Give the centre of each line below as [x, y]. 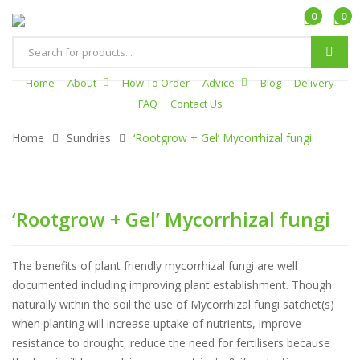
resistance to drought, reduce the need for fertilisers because [171, 343]
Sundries [89, 138]
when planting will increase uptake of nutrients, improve [157, 324]
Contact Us [196, 104]
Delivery [314, 83]
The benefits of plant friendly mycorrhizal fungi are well [155, 266]
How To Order [156, 83]
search [29, 80]
